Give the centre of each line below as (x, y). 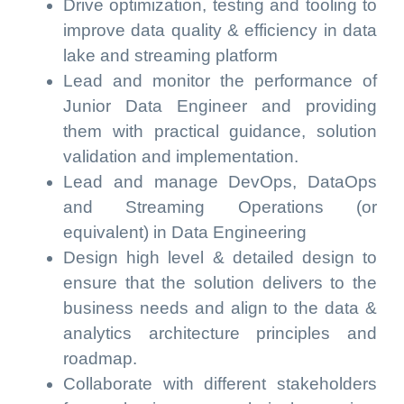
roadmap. (100, 358)
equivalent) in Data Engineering (185, 232)
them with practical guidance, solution (220, 131)
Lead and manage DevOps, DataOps (220, 182)
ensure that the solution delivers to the (220, 283)
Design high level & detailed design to (220, 257)
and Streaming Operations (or (220, 207)
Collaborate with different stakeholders (220, 384)
